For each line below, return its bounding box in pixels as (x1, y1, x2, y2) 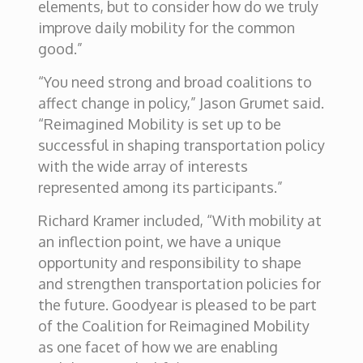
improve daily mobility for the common (37, 19, 295, 36)
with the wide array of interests (37, 157, 248, 175)
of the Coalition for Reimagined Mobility (37, 317, 310, 335)
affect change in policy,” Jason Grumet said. (37, 94, 324, 112)
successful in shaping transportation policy (37, 136, 325, 154)
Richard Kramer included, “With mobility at (37, 211, 322, 229)
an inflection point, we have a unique (37, 233, 281, 250)
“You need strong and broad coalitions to (37, 73, 312, 91)
